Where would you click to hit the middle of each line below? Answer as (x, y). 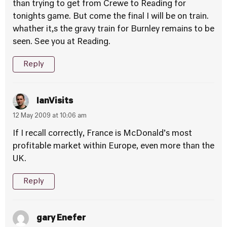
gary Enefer (61, 218)
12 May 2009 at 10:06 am (50, 116)
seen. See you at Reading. (62, 42)
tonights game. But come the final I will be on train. (111, 17)
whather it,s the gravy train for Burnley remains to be (113, 29)
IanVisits (55, 101)
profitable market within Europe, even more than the (113, 146)
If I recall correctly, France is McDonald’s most (102, 134)
